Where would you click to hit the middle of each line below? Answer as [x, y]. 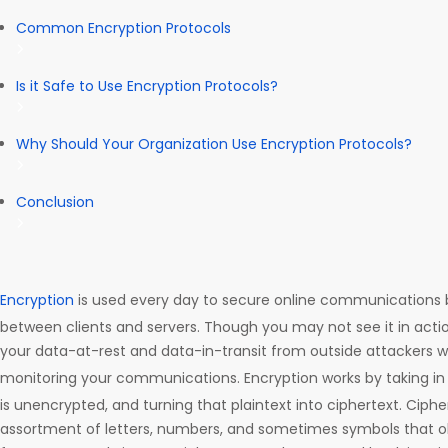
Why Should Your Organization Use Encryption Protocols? [214, 143]
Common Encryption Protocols [123, 27]
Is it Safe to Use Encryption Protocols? [147, 85]
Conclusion [55, 201]
